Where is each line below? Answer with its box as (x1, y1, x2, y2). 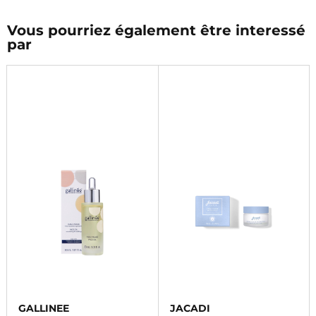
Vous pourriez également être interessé (6, 22, 305, 39)
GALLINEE (18, 302, 69, 315)
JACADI (169, 302, 210, 315)
